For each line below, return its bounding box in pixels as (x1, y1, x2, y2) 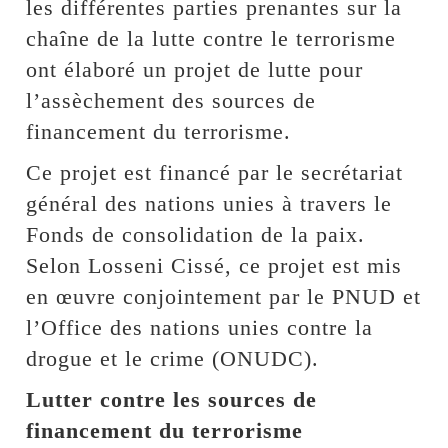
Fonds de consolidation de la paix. (26, 222, 366, 248)
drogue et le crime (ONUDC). (26, 346, 320, 372)
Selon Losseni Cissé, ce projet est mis (26, 253, 403, 279)
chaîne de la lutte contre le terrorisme (26, 26, 397, 52)
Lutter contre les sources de (26, 387, 318, 413)
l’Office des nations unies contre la (26, 315, 374, 341)
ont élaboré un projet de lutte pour (26, 57, 364, 83)
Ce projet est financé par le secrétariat (26, 160, 404, 186)
